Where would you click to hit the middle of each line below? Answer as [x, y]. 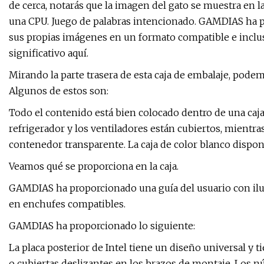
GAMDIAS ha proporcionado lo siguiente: [102, 226]
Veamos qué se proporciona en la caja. [94, 166]
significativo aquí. [49, 53]
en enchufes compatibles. [67, 204]
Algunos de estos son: [59, 91]
